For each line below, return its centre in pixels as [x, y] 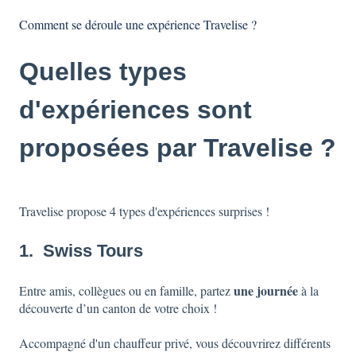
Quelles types [103, 72]
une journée [266, 290]
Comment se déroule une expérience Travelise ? [138, 25]
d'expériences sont [135, 110]
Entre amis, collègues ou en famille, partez [126, 290]
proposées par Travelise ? [178, 148]
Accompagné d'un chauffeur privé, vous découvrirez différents [175, 343]
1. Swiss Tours [83, 251]
